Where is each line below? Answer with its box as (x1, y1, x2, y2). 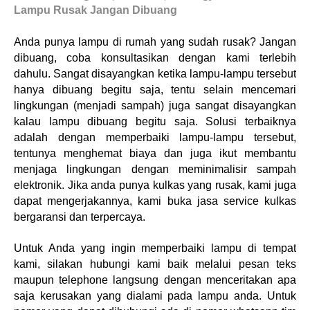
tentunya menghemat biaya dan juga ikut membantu (14, 147, 296, 159)
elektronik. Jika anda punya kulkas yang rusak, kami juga (14, 179, 296, 191)
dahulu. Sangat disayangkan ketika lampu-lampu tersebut (14, 68, 296, 80)
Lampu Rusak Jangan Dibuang (14, 4, 177, 16)
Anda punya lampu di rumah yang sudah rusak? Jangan (14, 36, 296, 48)
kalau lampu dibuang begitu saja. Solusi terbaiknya (14, 116, 296, 127)
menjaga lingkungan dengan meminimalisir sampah (14, 163, 296, 175)
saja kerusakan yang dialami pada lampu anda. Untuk (14, 290, 296, 302)
